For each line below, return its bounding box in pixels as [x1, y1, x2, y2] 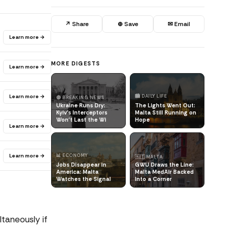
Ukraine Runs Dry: [56, 102, 105, 109]
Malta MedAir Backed [135, 168, 194, 175]
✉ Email [168, 20, 190, 28]
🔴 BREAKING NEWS [56, 95, 105, 101]
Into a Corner [135, 175, 172, 182]
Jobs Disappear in [56, 161, 106, 168]
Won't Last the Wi [56, 116, 106, 123]
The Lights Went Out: [135, 102, 195, 109]
